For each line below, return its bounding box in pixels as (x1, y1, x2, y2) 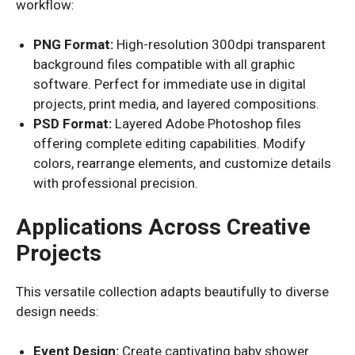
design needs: (16, 303, 99, 319)
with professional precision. (33, 175, 199, 191)
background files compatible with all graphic (33, 56, 296, 72)
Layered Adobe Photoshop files (112, 116, 302, 132)
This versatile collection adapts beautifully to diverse (16, 283, 329, 300)
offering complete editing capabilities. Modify (33, 136, 306, 151)
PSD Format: (33, 116, 113, 132)
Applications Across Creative (16, 213, 311, 240)
